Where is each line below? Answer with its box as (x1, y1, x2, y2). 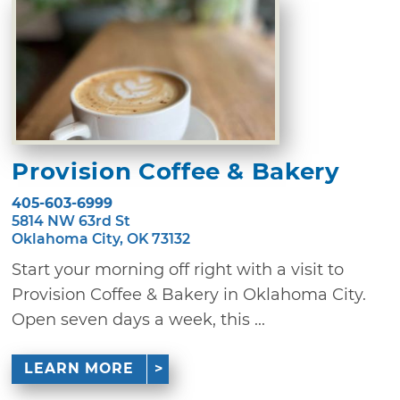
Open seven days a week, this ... (12, 310, 266, 330)
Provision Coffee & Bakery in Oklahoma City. (12, 285, 367, 305)
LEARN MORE (23, 360, 134, 378)
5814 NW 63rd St (12, 212, 131, 230)
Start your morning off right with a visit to (12, 260, 345, 280)
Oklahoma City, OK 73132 (12, 230, 191, 248)
